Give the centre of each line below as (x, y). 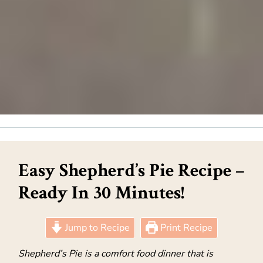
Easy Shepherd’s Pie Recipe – (131, 170)
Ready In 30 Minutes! (101, 193)
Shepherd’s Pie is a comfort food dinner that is (116, 254)
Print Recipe (186, 228)
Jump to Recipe (96, 228)
